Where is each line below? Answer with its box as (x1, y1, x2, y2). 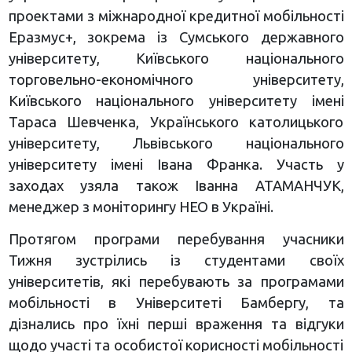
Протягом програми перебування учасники (8, 231, 344, 247)
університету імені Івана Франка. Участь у (8, 156, 344, 172)
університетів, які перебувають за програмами (8, 273, 344, 289)
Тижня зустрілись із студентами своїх (8, 252, 344, 268)
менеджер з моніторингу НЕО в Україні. (8, 199, 273, 214)
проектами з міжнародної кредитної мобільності (8, 8, 344, 24)
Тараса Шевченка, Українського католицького (8, 114, 344, 130)
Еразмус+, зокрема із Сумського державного (8, 29, 344, 45)
